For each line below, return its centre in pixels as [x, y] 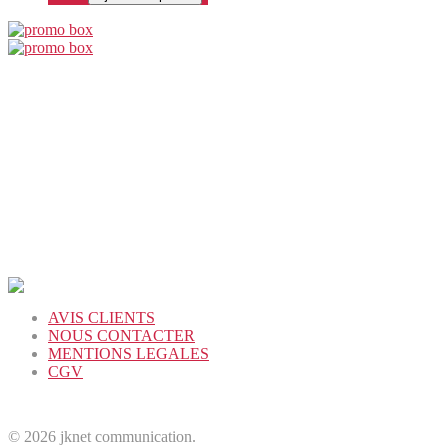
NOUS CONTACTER [121, 336]
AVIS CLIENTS [101, 318]
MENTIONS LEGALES [128, 354]
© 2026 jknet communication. [102, 437]
